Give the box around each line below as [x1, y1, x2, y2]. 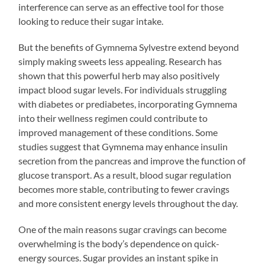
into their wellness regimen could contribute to [18, 112, 208, 124]
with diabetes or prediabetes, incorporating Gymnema [18, 98, 238, 109]
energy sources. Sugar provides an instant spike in [18, 251, 219, 263]
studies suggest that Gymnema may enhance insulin [18, 140, 228, 152]
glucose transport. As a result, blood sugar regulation [18, 169, 232, 180]
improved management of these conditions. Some [18, 126, 218, 138]
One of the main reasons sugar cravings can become [18, 223, 227, 235]
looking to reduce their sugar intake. [18, 15, 164, 27]
